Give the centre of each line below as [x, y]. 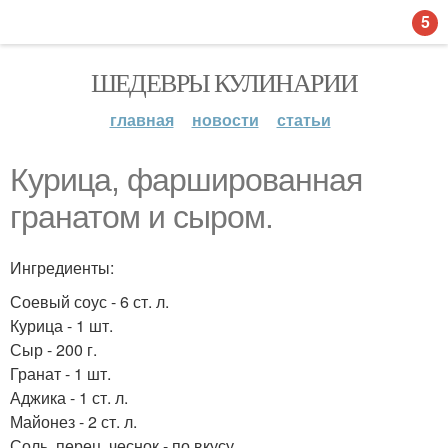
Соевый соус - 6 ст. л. [89, 301]
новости [225, 119]
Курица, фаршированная [186, 180]
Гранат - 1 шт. [60, 373]
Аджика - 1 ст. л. [69, 397]
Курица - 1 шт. [61, 325]
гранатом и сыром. [141, 217]
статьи [303, 119]
